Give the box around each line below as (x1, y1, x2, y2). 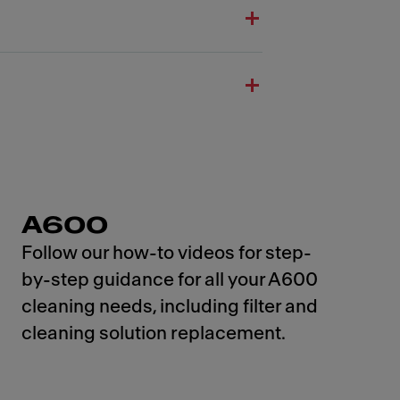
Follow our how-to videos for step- (21, 244, 312, 262)
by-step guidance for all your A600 (21, 271, 318, 289)
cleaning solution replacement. (21, 324, 286, 343)
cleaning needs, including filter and (21, 297, 318, 316)
